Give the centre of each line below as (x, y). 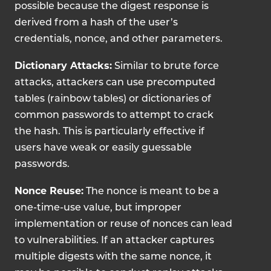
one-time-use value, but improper (98, 208)
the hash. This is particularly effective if (109, 132)
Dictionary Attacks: (63, 66)
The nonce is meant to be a (151, 192)
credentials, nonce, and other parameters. (119, 39)
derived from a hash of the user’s (96, 23)
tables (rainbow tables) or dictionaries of (113, 99)
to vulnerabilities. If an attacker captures (114, 241)
